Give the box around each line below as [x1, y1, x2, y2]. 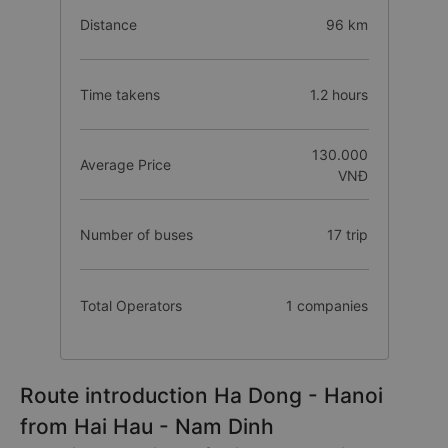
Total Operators [79, 296, 182, 314]
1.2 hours [310, 86, 369, 103]
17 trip [327, 226, 369, 243]
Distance [79, 16, 137, 33]
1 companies [286, 296, 369, 314]
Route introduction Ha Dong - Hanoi [20, 383, 383, 408]
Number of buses [79, 226, 193, 243]
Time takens [79, 86, 160, 103]
